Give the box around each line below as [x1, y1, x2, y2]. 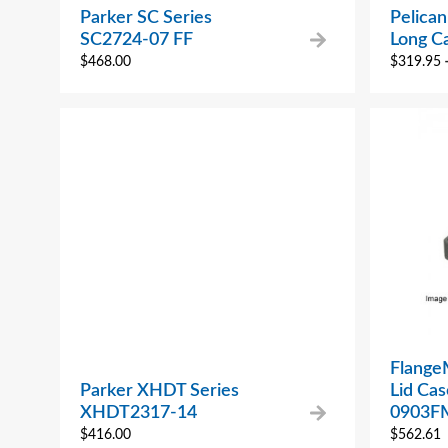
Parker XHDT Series [80, 381, 239, 400]
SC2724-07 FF [80, 30, 193, 49]
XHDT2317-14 [80, 403, 197, 422]
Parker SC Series [80, 8, 212, 27]
